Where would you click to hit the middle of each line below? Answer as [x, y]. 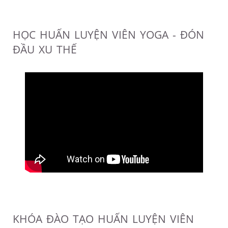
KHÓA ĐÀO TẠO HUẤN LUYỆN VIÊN [103, 219]
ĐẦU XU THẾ [45, 50]
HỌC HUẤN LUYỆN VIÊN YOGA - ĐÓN [108, 35]
